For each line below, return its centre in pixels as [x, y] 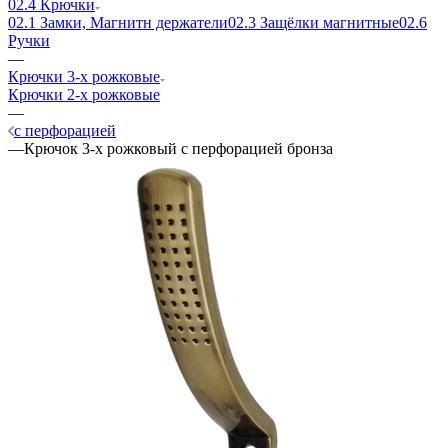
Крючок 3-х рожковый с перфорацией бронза [178, 148]
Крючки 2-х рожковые [84, 94]
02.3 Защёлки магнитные [313, 22]
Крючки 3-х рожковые [84, 76]
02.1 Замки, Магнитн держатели [118, 22]
